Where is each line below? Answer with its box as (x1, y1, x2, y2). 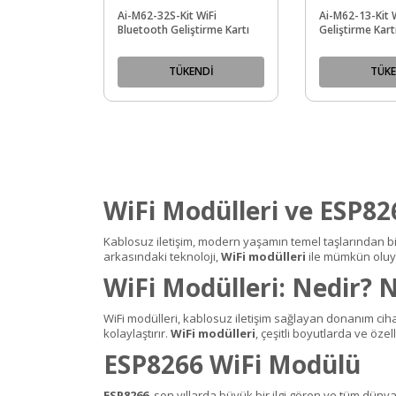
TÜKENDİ (168, 64, 214, 80)
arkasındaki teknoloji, (103, 247, 221, 264)
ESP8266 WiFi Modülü (103, 346, 361, 381)
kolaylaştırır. (103, 324, 171, 341)
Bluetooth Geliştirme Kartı (118, 21, 249, 37)
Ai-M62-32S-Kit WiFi (118, 7, 217, 23)
